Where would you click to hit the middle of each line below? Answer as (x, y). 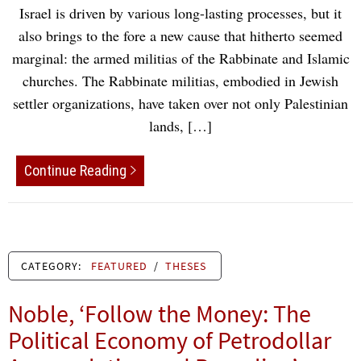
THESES (186, 266)
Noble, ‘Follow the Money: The (160, 314)
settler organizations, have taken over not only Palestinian (180, 103)
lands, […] (180, 125)
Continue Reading (75, 171)
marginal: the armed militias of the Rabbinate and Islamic (180, 58)
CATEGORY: (53, 266)
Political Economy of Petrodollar (170, 340)
